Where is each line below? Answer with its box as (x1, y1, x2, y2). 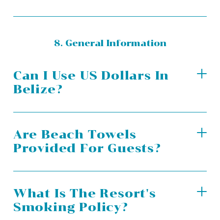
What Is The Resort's (13, 186, 156, 201)
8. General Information (54, 38, 166, 49)
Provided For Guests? (13, 141, 161, 156)
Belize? (13, 82, 63, 96)
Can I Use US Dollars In (13, 68, 169, 82)
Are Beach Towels (13, 127, 137, 142)
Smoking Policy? (13, 200, 128, 215)
